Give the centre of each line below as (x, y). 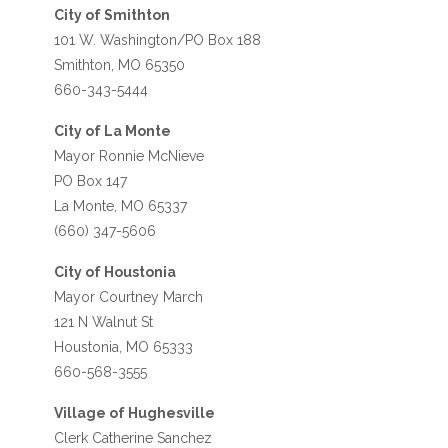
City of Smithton (111, 14)
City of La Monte (112, 130)
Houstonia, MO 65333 (123, 347)
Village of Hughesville (134, 413)
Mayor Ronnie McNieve (128, 155)
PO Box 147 (90, 180)
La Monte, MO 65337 (120, 205)
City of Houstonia (114, 272)
